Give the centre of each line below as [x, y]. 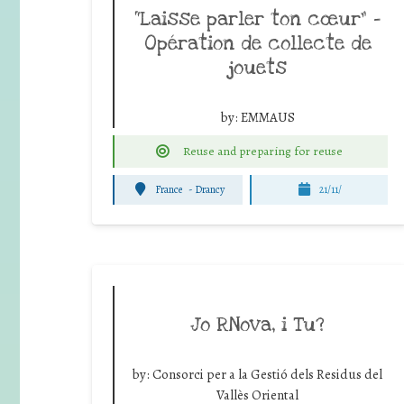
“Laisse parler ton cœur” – [257, 18]
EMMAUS [267, 117]
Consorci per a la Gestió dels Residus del [267, 374]
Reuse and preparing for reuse [262, 151]
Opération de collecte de [257, 43]
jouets [257, 67]
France [168, 190]
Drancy [210, 190]
